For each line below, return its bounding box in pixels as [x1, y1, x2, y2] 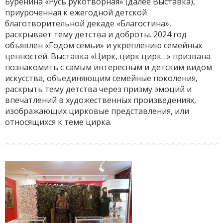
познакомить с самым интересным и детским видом [5, 62, 212, 73]
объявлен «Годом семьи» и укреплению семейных [5, 40, 202, 51]
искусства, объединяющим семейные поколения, [5, 73, 198, 84]
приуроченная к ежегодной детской [5, 7, 147, 18]
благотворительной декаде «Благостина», [5, 18, 171, 29]
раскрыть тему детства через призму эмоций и [5, 84, 192, 95]
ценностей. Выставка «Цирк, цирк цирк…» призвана [5, 51, 211, 62]
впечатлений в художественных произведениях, [5, 95, 196, 106]
